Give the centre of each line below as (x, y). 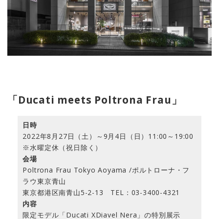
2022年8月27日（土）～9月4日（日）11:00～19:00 (108, 136)
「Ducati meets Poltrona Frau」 (95, 100)
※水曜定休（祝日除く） (63, 148)
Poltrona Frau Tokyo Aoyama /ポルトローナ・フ (106, 170)
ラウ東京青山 (44, 181)
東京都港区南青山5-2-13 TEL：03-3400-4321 (101, 193)
